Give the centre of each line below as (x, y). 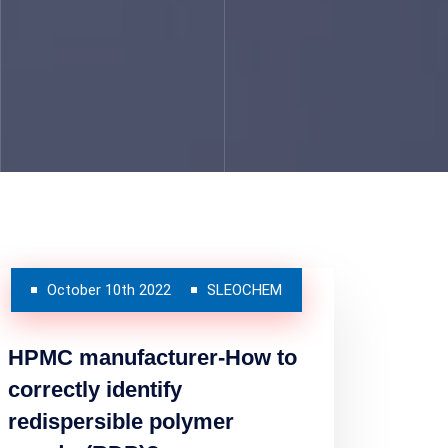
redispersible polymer (121, 421)
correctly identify (95, 389)
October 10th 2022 (108, 290)
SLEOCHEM (244, 290)
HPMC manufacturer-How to (152, 357)
